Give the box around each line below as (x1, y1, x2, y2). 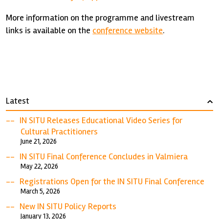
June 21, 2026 (21, 137, 57, 146)
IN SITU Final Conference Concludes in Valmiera (20, 151, 188, 162)
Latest (6, 95, 30, 106)
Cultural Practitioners (21, 126, 98, 137)
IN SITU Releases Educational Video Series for (20, 115, 183, 126)
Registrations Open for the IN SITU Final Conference (20, 176, 205, 187)
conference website (92, 25, 163, 36)
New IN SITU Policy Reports (20, 201, 117, 212)
